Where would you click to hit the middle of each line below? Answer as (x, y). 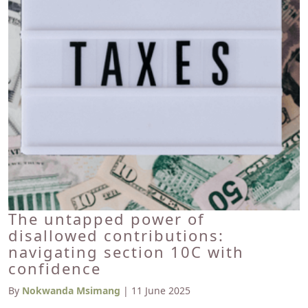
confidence (55, 268)
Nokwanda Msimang (71, 290)
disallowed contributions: (116, 235)
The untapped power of (107, 219)
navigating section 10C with (126, 252)
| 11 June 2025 (155, 290)
